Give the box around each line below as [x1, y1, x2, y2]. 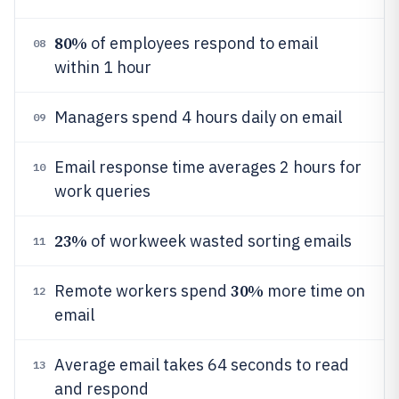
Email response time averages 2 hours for [54, 157, 362, 177]
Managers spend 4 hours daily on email [54, 107, 342, 127]
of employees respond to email [86, 33, 318, 53]
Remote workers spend [54, 281, 231, 301]
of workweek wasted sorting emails [86, 231, 352, 251]
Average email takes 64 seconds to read [54, 354, 349, 375]
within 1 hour [54, 57, 151, 77]
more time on [263, 281, 365, 301]
